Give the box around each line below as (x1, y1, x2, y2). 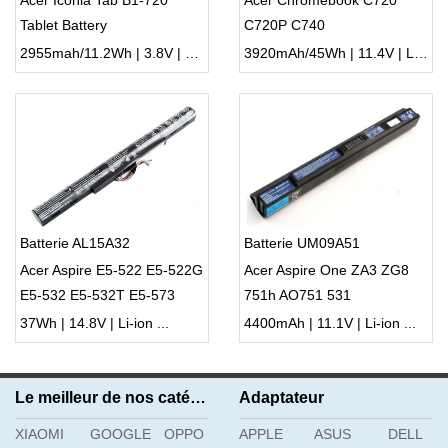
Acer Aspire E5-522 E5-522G (20, 262, 203, 279)
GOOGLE (89, 426, 151, 443)
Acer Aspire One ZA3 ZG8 (244, 262, 409, 279)
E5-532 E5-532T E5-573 (20, 287, 175, 304)
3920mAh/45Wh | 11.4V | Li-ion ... (414, 45, 428, 62)
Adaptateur (239, 389, 324, 407)
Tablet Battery (20, 17, 107, 34)
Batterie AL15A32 (20, 235, 130, 252)
